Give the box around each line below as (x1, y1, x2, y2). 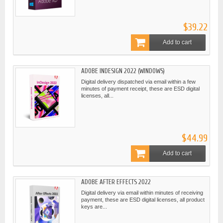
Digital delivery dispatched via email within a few (81, 78, 196, 85)
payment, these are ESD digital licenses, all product (81, 196, 205, 203)
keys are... (81, 203, 107, 210)
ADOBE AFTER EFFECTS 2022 (81, 178, 151, 186)
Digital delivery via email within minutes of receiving (81, 189, 203, 196)
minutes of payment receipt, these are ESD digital (81, 85, 200, 92)
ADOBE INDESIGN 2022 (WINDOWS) (81, 67, 165, 75)
